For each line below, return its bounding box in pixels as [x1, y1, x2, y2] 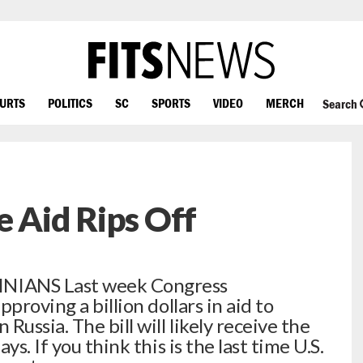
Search [322, 96, 360, 112]
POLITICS [48, 95, 92, 110]
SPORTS [152, 95, 190, 110]
